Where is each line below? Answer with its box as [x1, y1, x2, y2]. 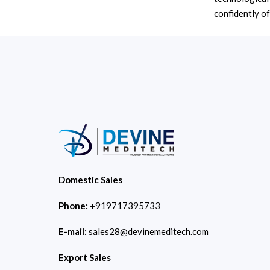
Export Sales [58, 252, 111, 263]
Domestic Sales [58, 174, 122, 185]
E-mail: [58, 226, 89, 237]
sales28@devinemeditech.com [89, 226, 209, 237]
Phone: [58, 200, 90, 211]
